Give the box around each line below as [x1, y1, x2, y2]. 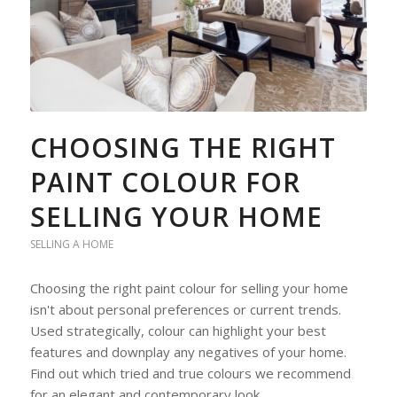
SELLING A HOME [29, 236, 113, 252]
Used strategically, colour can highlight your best [29, 321, 326, 339]
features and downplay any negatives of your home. [29, 342, 346, 361]
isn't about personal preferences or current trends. [29, 300, 341, 318]
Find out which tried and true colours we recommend [29, 363, 351, 382]
